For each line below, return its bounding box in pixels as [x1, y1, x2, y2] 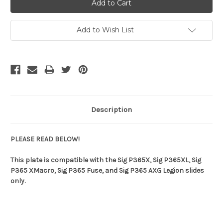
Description [91, 105, 132, 114]
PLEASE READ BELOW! [10, 135, 80, 144]
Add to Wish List [76, 25, 134, 35]
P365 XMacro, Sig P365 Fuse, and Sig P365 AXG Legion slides [10, 166, 204, 175]
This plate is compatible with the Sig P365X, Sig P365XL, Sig [10, 156, 201, 165]
